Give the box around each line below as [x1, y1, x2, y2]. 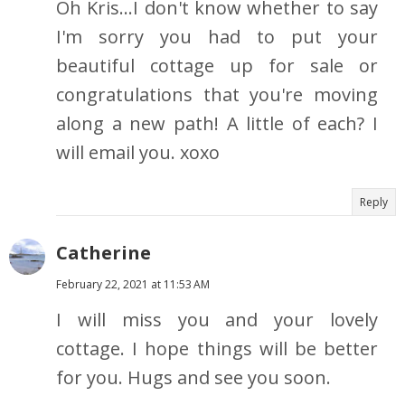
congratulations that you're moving [56, 82, 378, 108]
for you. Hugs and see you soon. [56, 365, 331, 391]
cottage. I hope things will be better [56, 336, 378, 362]
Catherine [56, 240, 151, 266]
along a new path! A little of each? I [56, 111, 378, 137]
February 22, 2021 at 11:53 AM [56, 277, 210, 293]
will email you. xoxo [56, 140, 220, 165]
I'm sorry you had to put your [56, 24, 378, 50]
